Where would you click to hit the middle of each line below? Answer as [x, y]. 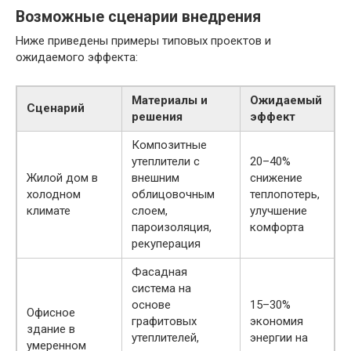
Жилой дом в [62, 178]
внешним [156, 178]
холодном [54, 194]
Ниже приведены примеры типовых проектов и [143, 41]
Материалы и [170, 100]
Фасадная [159, 272]
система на [161, 288]
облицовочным [173, 194]
